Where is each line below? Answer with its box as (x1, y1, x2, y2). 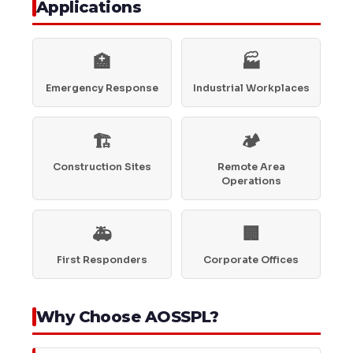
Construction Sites (52, 161, 151, 174)
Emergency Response (45, 82, 158, 95)
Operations (221, 175, 281, 188)
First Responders (56, 254, 147, 267)
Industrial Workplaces (192, 82, 310, 95)
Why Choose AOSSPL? (35, 307, 218, 327)
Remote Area (217, 161, 285, 174)
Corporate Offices (203, 254, 299, 267)
